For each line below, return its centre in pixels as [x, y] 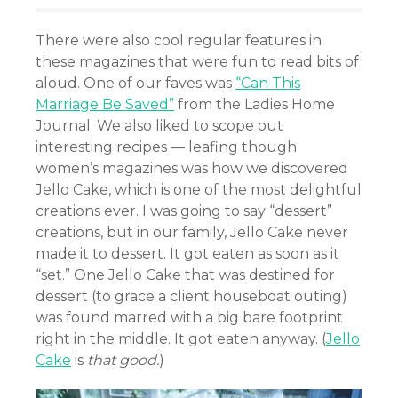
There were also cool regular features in [179, 41]
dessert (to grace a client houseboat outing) [191, 297]
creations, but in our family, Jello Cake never [192, 233]
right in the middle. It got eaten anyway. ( [181, 339]
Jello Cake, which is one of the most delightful [199, 190]
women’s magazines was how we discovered [192, 169]
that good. [123, 361]
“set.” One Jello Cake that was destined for [185, 275]
